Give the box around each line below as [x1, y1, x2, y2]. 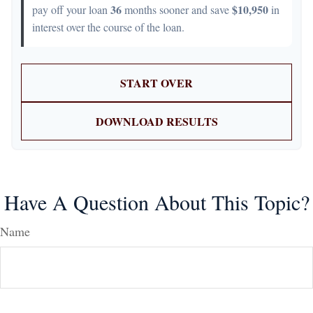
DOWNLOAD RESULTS [95, 113, 218, 130]
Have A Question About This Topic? [3, 188, 310, 217]
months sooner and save [122, 2, 232, 17]
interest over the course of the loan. [32, 20, 184, 35]
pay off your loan [32, 2, 110, 17]
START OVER [120, 75, 193, 92]
